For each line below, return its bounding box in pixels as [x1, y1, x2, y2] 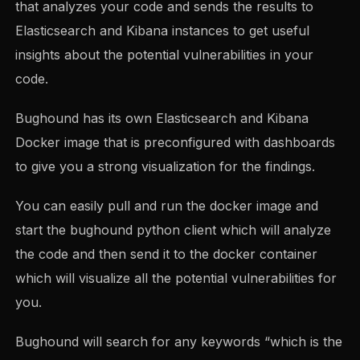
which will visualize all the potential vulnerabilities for [15, 269, 337, 286]
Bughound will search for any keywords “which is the [15, 333, 343, 350]
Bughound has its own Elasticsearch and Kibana [15, 109, 309, 126]
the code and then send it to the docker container [15, 245, 318, 262]
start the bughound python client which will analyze [15, 221, 332, 238]
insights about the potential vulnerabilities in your [15, 46, 314, 63]
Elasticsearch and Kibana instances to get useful [15, 22, 310, 39]
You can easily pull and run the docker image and [15, 197, 319, 214]
